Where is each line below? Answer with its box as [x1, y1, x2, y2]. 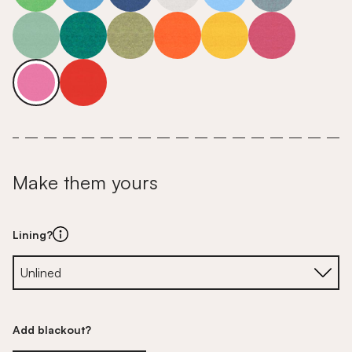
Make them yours [13, 170, 158, 194]
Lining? [13, 227, 53, 241]
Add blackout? [13, 322, 91, 336]
